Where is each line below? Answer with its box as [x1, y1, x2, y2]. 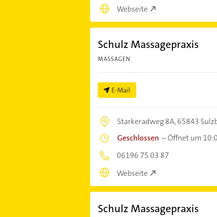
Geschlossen [117, 133, 159, 143]
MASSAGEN [97, 55, 130, 63]
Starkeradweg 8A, [117, 116, 177, 127]
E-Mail [111, 86, 130, 95]
